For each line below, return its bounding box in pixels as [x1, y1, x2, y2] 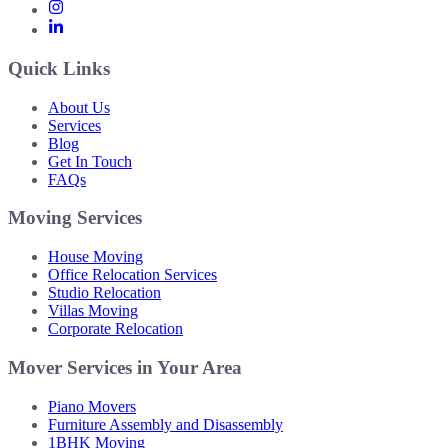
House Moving [48, 248, 143, 266]
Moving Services [8, 207, 142, 229]
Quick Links [8, 57, 110, 79]
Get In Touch [48, 152, 132, 170]
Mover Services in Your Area [8, 356, 242, 378]
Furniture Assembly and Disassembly [48, 415, 283, 433]
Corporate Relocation [48, 320, 183, 338]
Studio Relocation [48, 284, 161, 302]
